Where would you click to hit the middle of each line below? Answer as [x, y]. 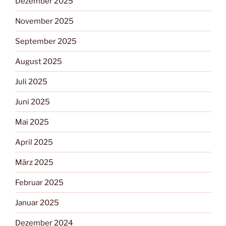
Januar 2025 [37, 203]
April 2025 [34, 142]
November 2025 [44, 21]
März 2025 [34, 162]
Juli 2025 [31, 81]
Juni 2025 [33, 102]
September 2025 [46, 41]
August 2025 [39, 61]
